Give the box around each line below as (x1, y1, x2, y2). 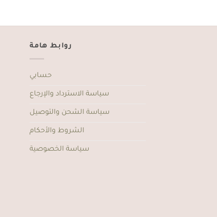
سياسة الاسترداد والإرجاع (30, 90, 109, 98)
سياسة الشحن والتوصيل (30, 108, 109, 117)
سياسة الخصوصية (30, 145, 89, 154)
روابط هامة (30, 43, 72, 51)
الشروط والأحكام (30, 127, 84, 135)
